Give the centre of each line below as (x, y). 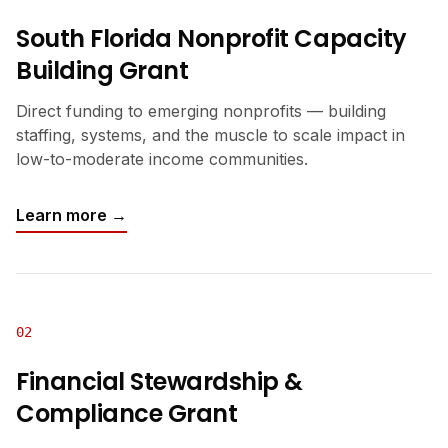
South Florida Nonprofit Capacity (211, 38)
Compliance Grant (127, 413)
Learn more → (71, 215)
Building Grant (102, 70)
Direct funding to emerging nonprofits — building (201, 111)
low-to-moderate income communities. (162, 159)
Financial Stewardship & (159, 381)
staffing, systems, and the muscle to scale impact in (210, 135)
